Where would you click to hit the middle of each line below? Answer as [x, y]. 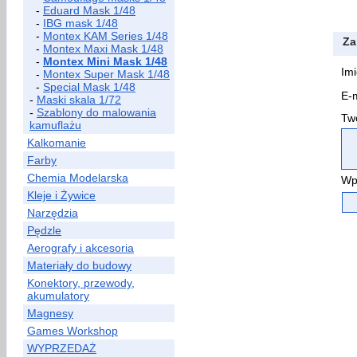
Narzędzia [53, 213]
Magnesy [50, 313]
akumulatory [58, 296]
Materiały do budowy [79, 265]
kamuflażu [55, 125]
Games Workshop [73, 331]
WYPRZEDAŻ [62, 348]
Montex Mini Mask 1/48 [105, 61]
